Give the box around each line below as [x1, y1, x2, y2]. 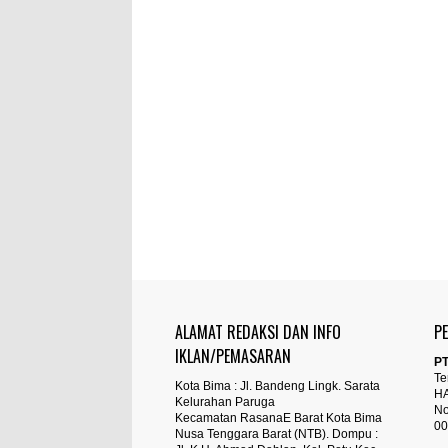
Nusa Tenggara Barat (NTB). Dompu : [175, 427, 379, 441]
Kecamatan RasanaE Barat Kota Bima [175, 411, 383, 425]
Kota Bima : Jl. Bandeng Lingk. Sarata [175, 379, 381, 393]
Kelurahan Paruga [175, 395, 276, 409]
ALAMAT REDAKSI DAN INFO [175, 320, 342, 344]
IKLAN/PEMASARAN [175, 344, 292, 368]
